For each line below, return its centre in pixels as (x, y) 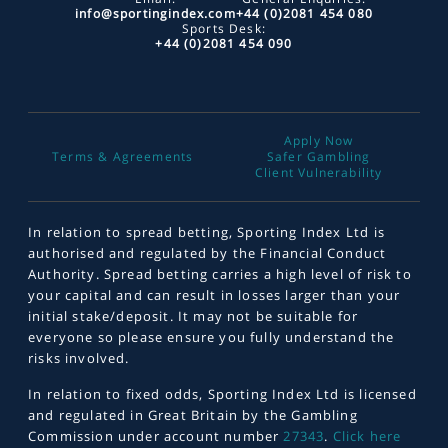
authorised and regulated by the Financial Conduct (207, 252)
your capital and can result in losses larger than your (214, 294)
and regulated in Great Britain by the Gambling (193, 414)
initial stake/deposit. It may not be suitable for (193, 315)
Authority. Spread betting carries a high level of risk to (220, 273)
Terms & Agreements (123, 156)
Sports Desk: (224, 28)
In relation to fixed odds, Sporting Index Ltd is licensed (222, 393)
